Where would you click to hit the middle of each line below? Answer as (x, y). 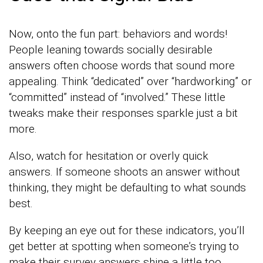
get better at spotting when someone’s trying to (124, 246)
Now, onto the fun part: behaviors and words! (118, 33)
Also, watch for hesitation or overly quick (109, 156)
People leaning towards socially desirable (111, 49)
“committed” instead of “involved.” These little (117, 97)
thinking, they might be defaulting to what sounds (127, 187)
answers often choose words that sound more (122, 65)
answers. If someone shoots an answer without (124, 171)
